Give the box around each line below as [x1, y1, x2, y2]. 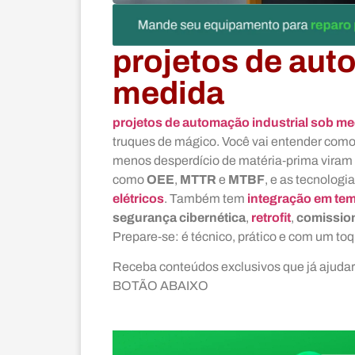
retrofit [251, 210, 291, 224]
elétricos [113, 191, 164, 205]
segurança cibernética [113, 210, 246, 224]
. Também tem [164, 191, 247, 205]
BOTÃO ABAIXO [113, 279, 208, 293]
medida [113, 75, 224, 110]
